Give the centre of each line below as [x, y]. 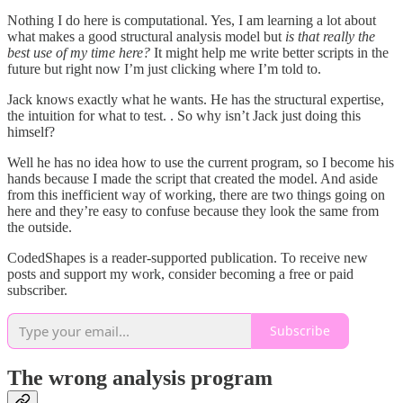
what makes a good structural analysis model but [146, 36]
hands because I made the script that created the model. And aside [193, 178]
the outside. [40, 227]
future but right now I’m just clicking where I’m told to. [164, 68]
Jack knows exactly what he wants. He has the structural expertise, [196, 99]
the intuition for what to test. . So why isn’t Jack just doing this [184, 115]
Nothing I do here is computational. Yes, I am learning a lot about [192, 20]
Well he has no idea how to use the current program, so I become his [201, 162]
